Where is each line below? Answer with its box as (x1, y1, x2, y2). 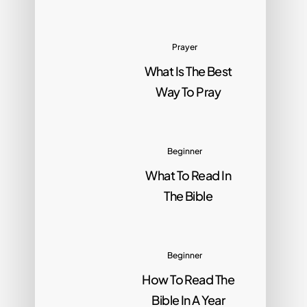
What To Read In (145, 167, 232, 184)
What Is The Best (144, 63, 232, 79)
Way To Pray (156, 84, 221, 100)
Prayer (172, 42, 198, 53)
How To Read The (142, 271, 235, 288)
